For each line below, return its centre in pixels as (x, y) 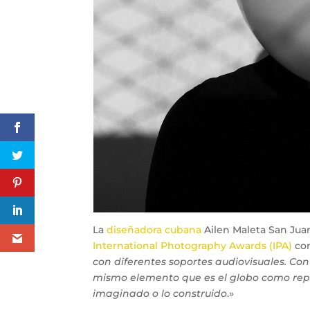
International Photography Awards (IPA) (193, 246)
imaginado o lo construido (160, 293)
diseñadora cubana (154, 230)
